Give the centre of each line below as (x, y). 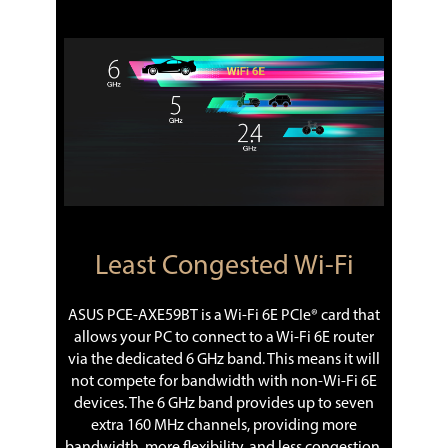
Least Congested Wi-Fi (224, 266)
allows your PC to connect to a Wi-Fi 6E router (224, 337)
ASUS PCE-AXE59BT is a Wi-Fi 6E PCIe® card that (224, 315)
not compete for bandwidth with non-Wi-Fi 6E (224, 381)
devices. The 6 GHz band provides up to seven (224, 403)
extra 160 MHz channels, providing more (224, 425)
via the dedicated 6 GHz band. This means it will (224, 359)
